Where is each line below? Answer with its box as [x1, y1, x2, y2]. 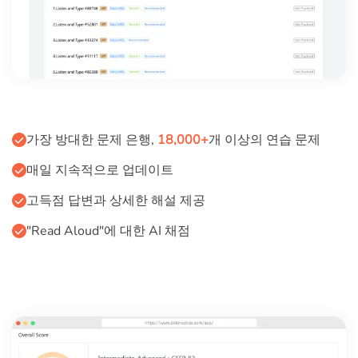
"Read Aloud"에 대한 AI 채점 [26, 222, 190, 241]
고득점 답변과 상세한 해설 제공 [26, 192, 205, 210]
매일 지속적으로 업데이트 [26, 161, 173, 180]
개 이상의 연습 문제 [209, 131, 320, 149]
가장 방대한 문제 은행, [26, 131, 157, 149]
